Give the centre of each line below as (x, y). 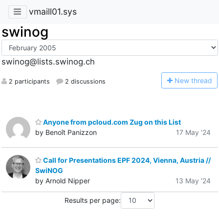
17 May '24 (193, 132)
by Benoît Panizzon (66, 132)
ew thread (196, 80)
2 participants (28, 81)
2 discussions (84, 81)
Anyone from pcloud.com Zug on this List (111, 122)
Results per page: (93, 200)
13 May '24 (193, 181)
